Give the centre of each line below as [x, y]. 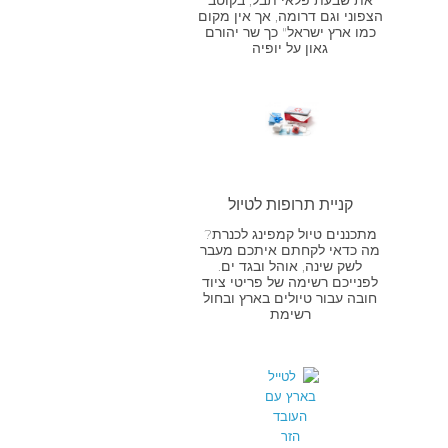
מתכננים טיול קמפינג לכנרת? [290, 234]
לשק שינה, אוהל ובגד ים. [290, 266]
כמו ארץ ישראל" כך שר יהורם [290, 31]
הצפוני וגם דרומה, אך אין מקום [290, 15]
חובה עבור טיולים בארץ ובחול [290, 298]
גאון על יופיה [290, 47]
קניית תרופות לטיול [290, 205]
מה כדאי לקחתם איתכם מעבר [290, 250]
